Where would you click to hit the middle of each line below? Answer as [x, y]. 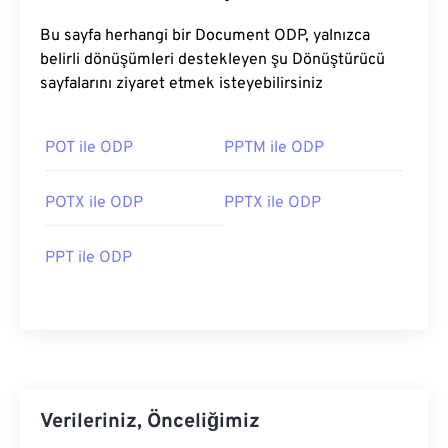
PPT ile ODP [88, 258]
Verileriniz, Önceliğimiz [150, 422]
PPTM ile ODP [274, 148]
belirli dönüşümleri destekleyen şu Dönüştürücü [212, 60]
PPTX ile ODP [272, 203]
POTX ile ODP [94, 203]
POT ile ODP [89, 148]
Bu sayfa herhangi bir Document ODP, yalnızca [117, 36]
